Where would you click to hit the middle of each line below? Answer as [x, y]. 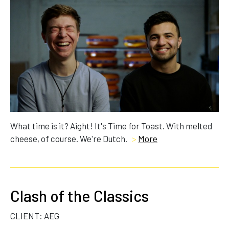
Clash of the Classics [79, 196]
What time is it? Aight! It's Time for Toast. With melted [111, 126]
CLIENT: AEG [35, 216]
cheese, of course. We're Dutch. [70, 139]
